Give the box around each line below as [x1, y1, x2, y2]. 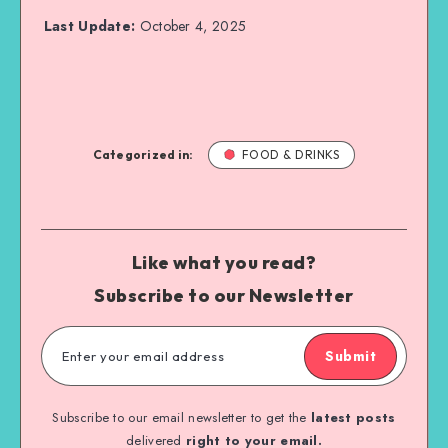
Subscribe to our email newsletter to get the [52, 407, 311, 427]
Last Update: [43, 15, 136, 36]
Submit [325, 345, 376, 366]
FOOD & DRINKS [241, 146, 340, 162]
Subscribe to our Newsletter [94, 283, 354, 307]
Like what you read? [131, 250, 317, 274]
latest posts [310, 407, 396, 427]
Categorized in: [92, 146, 194, 162]
